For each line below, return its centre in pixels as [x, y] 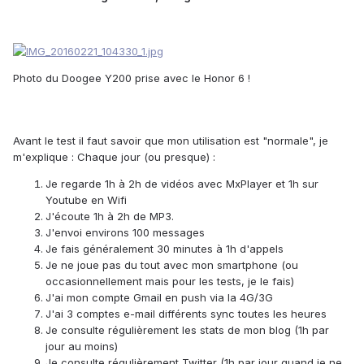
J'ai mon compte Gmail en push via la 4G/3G [159, 297]
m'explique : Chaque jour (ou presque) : [114, 156]
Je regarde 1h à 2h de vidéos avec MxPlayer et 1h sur [182, 183]
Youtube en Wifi [86, 199]
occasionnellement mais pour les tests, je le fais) [170, 281]
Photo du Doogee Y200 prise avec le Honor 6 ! [132, 78]
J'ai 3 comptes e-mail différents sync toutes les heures [186, 313]
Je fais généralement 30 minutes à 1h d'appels [165, 248]
